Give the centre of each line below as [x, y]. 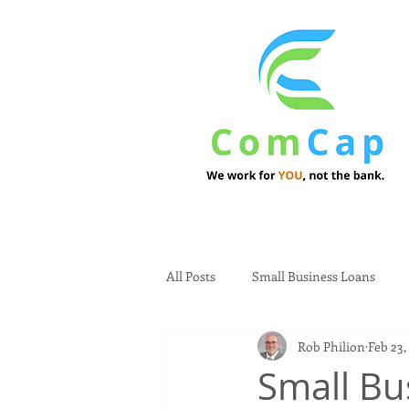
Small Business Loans [314, 276]
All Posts [191, 276]
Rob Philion [331, 346]
